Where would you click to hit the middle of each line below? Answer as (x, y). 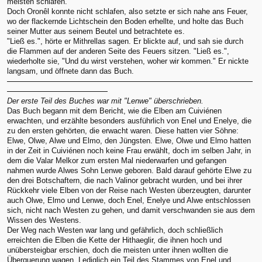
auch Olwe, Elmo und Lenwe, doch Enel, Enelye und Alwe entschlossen (129, 200)
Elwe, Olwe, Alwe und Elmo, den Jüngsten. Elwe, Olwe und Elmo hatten (129, 140)
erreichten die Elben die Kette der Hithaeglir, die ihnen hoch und (114, 240)
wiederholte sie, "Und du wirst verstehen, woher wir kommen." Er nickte (128, 61)
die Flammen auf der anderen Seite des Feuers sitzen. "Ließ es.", (118, 51)
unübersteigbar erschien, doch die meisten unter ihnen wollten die (118, 250)
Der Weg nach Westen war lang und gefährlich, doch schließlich (115, 230)
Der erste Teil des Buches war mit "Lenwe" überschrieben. (105, 101)
